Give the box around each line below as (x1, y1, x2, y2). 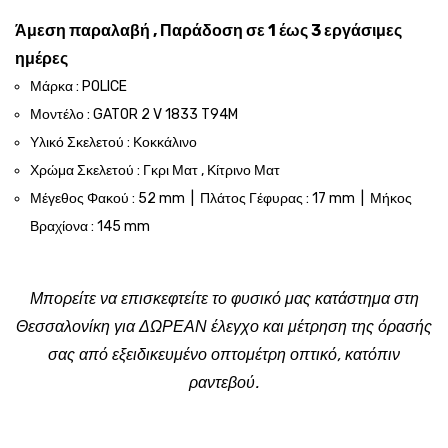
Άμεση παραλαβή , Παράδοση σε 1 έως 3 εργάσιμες (15, 21, 402, 40)
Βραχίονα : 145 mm (30, 218, 150, 235)
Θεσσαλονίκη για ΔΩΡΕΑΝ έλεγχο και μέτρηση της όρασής (16, 317, 432, 336)
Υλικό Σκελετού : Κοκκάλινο (30, 134, 197, 151)
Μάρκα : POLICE (30, 78, 127, 95)
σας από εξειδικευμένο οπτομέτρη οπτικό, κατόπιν (48, 345, 400, 364)
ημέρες (15, 49, 68, 68)
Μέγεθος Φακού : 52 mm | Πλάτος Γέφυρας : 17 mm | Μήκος (30, 190, 412, 207)
